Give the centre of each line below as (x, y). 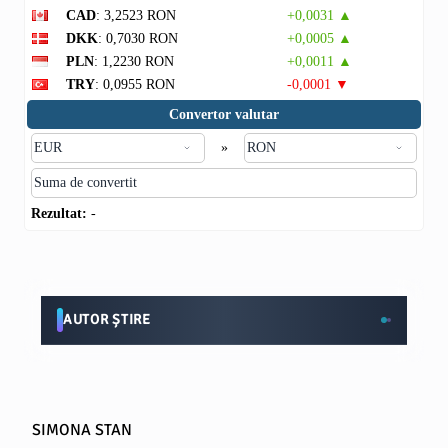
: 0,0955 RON (135, 84)
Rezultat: (59, 213)
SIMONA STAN (82, 430)
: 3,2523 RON (136, 15)
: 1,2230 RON (134, 61)
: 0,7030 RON (138, 38)
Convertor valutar (224, 114)
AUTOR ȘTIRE (107, 319)
